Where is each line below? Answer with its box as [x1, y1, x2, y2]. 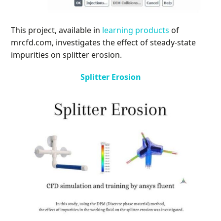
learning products [102, 25, 170, 36]
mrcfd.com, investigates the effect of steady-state [11, 37, 196, 48]
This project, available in [11, 25, 103, 36]
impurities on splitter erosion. [11, 49, 122, 61]
